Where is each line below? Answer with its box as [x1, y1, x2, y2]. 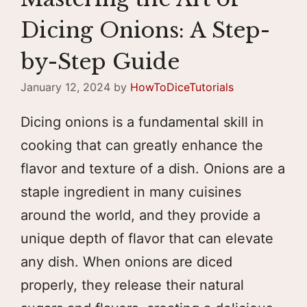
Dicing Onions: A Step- [21, 16, 270, 43]
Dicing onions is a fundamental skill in [21, 113, 264, 130]
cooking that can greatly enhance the [21, 136, 263, 153]
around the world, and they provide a [21, 206, 260, 223]
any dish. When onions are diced [21, 253, 232, 270]
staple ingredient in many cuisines [21, 183, 241, 200]
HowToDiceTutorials [130, 79, 234, 94]
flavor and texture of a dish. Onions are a [21, 160, 285, 177]
